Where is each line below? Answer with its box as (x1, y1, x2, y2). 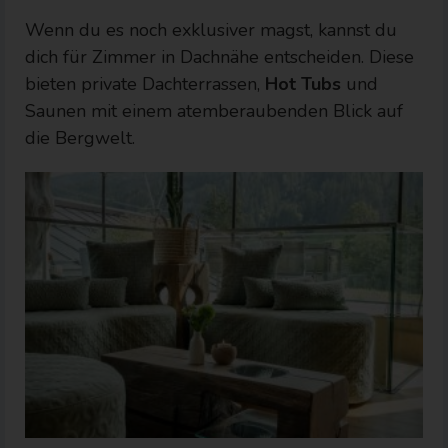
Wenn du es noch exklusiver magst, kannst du (25, 18, 397, 43)
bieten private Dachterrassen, (25, 72, 265, 97)
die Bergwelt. (25, 126, 135, 151)
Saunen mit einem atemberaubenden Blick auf (25, 99, 403, 124)
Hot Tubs (265, 72, 341, 97)
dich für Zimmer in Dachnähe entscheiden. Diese (25, 45, 414, 70)
